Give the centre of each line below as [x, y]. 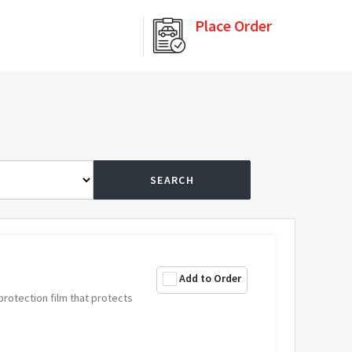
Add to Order [210, 278]
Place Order [233, 26]
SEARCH [172, 180]
